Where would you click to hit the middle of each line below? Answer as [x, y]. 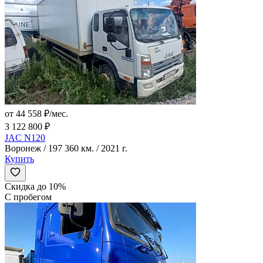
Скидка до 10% [35, 187]
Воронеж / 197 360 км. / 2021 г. [66, 149]
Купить [19, 159]
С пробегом [28, 197]
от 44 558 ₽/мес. [36, 114]
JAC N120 [25, 138]
